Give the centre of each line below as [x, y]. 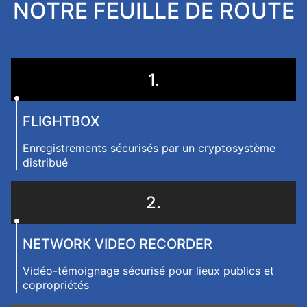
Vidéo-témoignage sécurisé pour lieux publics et [148, 271]
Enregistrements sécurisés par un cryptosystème [149, 148]
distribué [45, 162]
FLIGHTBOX [61, 121]
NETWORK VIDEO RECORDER [118, 244]
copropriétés [56, 285]
